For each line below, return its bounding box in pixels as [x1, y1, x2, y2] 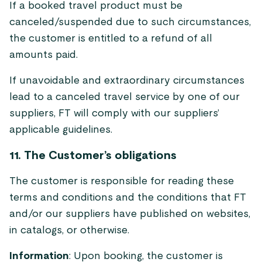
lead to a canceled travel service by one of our [9, 92, 240, 102]
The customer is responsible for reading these [9, 176, 234, 187]
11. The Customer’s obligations [9, 150, 177, 161]
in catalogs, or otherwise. [9, 225, 129, 236]
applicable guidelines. [9, 125, 112, 135]
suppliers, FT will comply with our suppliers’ [9, 108, 219, 119]
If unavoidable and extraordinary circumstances [9, 75, 244, 86]
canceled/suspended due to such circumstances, [9, 17, 251, 27]
